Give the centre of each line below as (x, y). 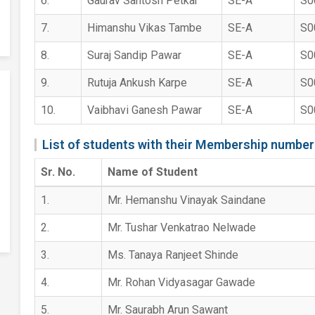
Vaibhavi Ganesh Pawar (144, 110)
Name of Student (152, 172)
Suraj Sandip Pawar (134, 55)
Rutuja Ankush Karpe (137, 83)
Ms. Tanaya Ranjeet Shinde (173, 255)
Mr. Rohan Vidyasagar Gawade (181, 282)
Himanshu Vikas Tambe (144, 28)
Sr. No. (58, 172)
